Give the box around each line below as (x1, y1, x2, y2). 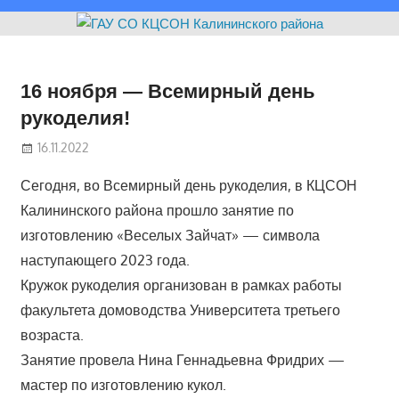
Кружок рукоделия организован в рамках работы (20, 276, 342, 295)
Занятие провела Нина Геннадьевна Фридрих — (20, 351, 345, 370)
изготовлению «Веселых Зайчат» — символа (20, 226, 320, 245)
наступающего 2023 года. (20, 251, 190, 270)
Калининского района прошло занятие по (20, 201, 294, 220)
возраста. (20, 326, 84, 345)
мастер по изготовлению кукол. (20, 376, 226, 395)
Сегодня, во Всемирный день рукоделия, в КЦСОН (20, 176, 357, 195)
